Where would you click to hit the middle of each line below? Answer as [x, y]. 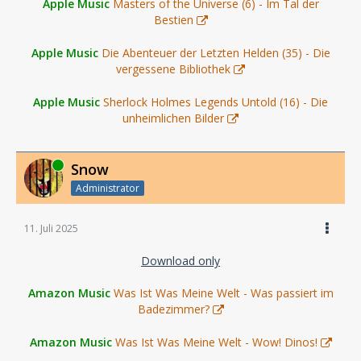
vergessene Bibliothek [173, 68]
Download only [180, 260]
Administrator [108, 188]
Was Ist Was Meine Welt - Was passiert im [223, 293]
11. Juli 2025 [51, 228]
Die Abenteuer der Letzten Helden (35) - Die [216, 52]
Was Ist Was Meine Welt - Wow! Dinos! [216, 342]
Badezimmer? [173, 309]
